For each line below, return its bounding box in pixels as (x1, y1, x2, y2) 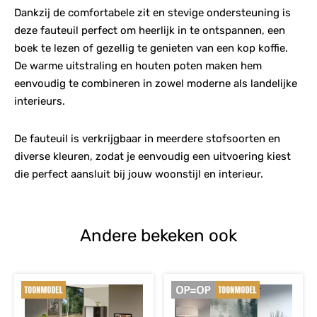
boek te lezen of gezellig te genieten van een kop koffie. (14, 41, 288, 54)
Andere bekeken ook (80, 225, 237, 246)
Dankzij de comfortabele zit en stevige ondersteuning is (14, 6, 291, 19)
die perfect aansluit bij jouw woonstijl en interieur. (14, 167, 263, 180)
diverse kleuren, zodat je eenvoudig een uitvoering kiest (14, 149, 291, 163)
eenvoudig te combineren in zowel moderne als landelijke (14, 76, 297, 90)
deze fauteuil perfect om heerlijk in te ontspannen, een (14, 23, 285, 37)
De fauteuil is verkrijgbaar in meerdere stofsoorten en (14, 132, 280, 145)
